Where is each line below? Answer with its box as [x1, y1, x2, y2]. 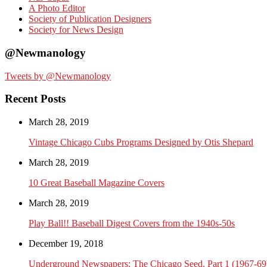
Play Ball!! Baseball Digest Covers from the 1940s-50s [29, 218, 235, 229]
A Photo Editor [29, 3, 85, 14]
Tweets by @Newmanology [5, 70, 111, 81]
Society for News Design [29, 24, 123, 35]
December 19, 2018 [29, 238, 103, 249]
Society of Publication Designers [29, 14, 151, 24]
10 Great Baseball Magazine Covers [29, 178, 164, 188]
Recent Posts [5, 92, 66, 105]
